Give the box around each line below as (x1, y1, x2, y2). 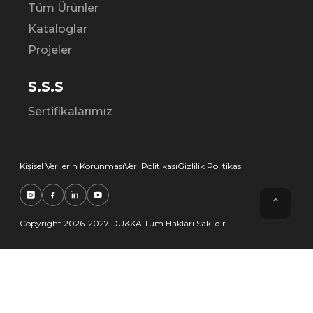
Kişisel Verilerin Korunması (20, 160, 124, 171)
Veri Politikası (124, 160, 177, 171)
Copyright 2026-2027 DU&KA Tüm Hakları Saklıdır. (20, 217, 228, 228)
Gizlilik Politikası (177, 160, 243, 171)
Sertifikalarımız (28, 104, 112, 118)
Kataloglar (28, 22, 87, 36)
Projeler (28, 43, 72, 57)
